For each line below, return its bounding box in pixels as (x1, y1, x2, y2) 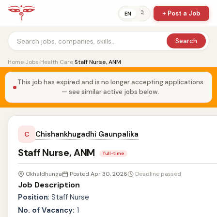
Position (18, 192, 48, 202)
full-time (103, 150, 124, 156)
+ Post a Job (162, 9, 201, 17)
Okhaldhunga (26, 170, 62, 178)
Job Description (18, 180, 80, 190)
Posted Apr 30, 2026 (70, 170, 127, 178)
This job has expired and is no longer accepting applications (17, 78, 203, 86)
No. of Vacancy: (18, 205, 77, 215)
